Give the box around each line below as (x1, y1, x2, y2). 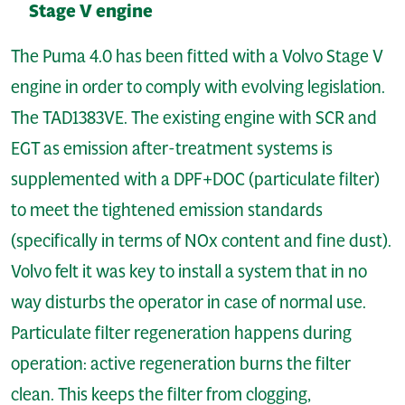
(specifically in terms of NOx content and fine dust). (11, 229, 391, 251)
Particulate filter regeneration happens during (11, 321, 352, 344)
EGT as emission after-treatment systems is (11, 137, 333, 159)
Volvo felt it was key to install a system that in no (11, 259, 367, 282)
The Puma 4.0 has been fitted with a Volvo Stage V (11, 44, 383, 67)
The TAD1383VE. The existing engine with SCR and (11, 106, 377, 128)
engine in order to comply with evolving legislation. (11, 75, 385, 98)
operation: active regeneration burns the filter (11, 352, 351, 374)
